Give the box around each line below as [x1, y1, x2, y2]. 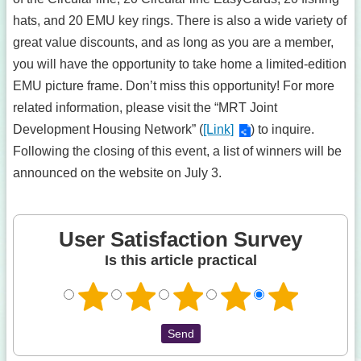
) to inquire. [251, 122, 314, 136]
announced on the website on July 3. [13, 166, 222, 180]
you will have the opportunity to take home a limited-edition [13, 57, 346, 71]
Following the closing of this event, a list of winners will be [13, 144, 342, 158]
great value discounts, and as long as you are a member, [13, 35, 334, 49]
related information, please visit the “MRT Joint [13, 101, 277, 114]
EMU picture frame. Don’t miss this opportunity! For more [13, 79, 334, 93]
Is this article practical [104, 252, 257, 268]
